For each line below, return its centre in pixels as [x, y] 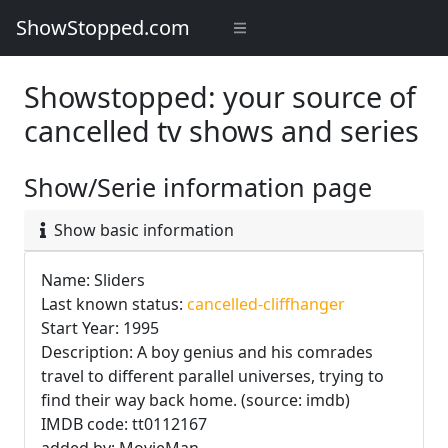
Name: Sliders [93, 280]
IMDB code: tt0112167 [124, 424]
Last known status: [112, 304]
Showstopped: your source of [220, 96]
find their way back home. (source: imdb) [195, 400]
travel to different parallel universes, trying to [212, 376]
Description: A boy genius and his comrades [207, 352]
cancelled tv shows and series [221, 130]
